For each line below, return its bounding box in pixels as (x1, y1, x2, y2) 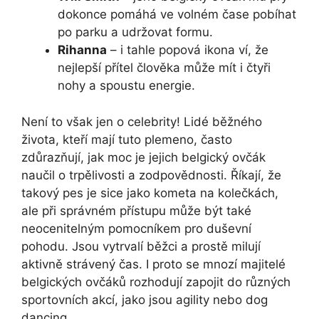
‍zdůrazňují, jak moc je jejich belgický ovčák (21, 150, 266, 164)
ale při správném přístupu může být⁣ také (21, 203, 251, 218)
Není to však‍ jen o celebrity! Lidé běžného (21, 114, 262, 129)
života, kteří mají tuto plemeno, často (21, 132, 232, 147)
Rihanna (58, 43, 107, 58)
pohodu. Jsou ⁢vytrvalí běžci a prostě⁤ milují (21, 239, 261, 253)
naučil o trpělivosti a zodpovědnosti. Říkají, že (21, 167, 281, 182)
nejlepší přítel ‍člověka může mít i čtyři (58, 61, 271, 75)
